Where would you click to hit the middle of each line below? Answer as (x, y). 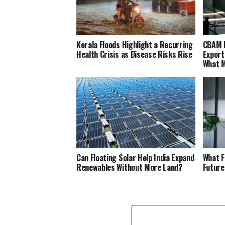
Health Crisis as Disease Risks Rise (134, 54)
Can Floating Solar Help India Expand (135, 158)
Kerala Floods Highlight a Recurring (135, 45)
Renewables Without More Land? (129, 167)
